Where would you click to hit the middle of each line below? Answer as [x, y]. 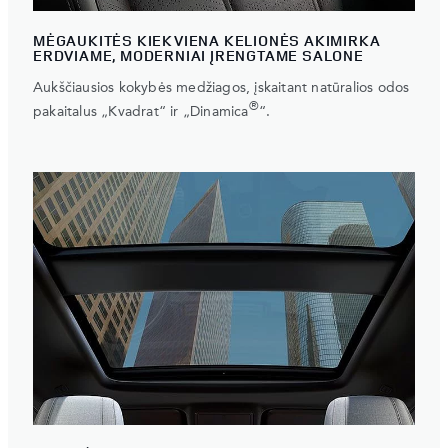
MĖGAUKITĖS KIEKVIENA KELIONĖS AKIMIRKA [207, 41]
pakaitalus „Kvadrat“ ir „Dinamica [141, 111]
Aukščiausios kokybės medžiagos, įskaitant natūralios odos [221, 88]
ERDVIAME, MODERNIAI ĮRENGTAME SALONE [198, 56]
